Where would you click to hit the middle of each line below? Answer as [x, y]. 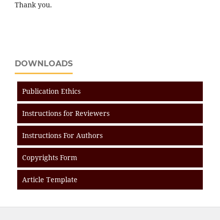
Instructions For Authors [62, 135]
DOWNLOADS [44, 63]
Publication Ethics [51, 91]
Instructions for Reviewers [66, 113]
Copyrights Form [50, 157]
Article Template [50, 179]
